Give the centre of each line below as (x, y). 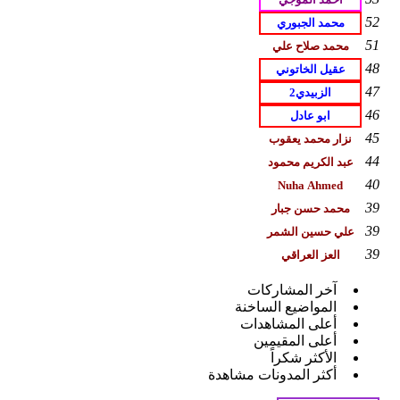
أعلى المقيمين (295, 340)
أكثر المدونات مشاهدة (272, 374)
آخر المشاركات (292, 289)
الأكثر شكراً (304, 357)
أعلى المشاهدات (288, 323)
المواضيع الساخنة (286, 306)
